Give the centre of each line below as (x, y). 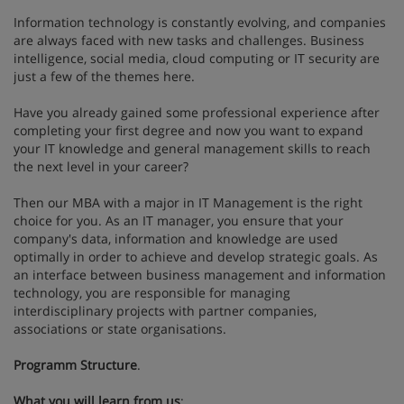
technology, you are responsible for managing (152, 292)
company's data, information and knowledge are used (176, 238)
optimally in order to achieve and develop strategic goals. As (196, 256)
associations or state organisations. (120, 328)
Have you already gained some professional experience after (197, 112)
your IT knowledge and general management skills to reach (192, 148)
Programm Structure (75, 364)
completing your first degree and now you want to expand (188, 130)
